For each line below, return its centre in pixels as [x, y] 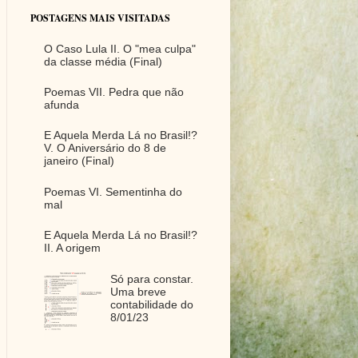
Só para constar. [151, 278]
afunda [62, 104]
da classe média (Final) [103, 61]
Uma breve [138, 291]
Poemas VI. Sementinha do [113, 191]
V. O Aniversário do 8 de [105, 148]
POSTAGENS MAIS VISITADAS [100, 18]
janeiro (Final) [79, 161]
